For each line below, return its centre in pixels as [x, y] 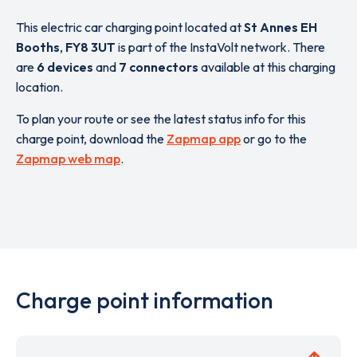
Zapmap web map [68, 159]
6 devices [65, 67]
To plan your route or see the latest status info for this [161, 119]
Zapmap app [204, 139]
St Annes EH [280, 27]
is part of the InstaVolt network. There [220, 47]
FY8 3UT [90, 47]
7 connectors [159, 67]
